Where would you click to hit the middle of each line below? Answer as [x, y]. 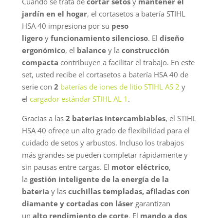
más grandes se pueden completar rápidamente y [105, 154]
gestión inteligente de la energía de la [99, 179]
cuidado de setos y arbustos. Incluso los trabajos [103, 142]
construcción [145, 50]
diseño [172, 38]
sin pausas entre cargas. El [66, 167]
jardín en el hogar [54, 13]
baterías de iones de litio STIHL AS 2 [120, 86]
